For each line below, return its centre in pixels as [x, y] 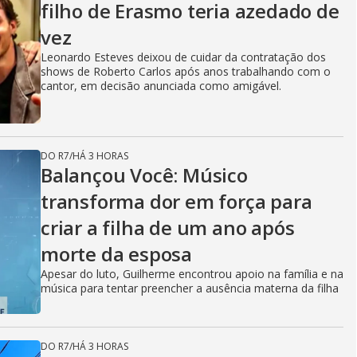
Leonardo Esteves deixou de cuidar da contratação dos [183, 57]
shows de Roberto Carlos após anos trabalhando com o [186, 71]
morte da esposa [117, 254]
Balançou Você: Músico [144, 175]
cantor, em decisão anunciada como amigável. [161, 86]
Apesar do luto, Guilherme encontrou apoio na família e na [192, 274]
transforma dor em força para [177, 201]
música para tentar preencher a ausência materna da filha [190, 288]
